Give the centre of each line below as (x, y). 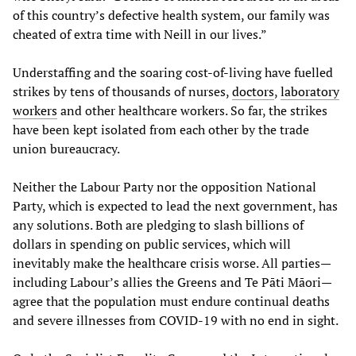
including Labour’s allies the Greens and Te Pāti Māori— (172, 282)
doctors (253, 92)
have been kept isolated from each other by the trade (161, 130)
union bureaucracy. (66, 149)
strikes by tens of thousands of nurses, (122, 92)
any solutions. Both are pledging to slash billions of (158, 225)
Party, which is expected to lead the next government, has (175, 206)
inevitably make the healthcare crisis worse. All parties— (172, 263)
